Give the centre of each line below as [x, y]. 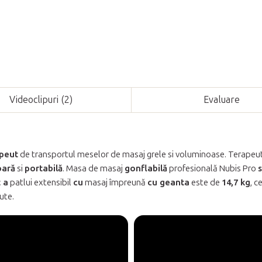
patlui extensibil [41, 182]
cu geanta [168, 182]
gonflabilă [146, 168]
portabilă [44, 168]
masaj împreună [115, 182]
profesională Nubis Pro [213, 168]
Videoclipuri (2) [41, 99]
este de [206, 182]
